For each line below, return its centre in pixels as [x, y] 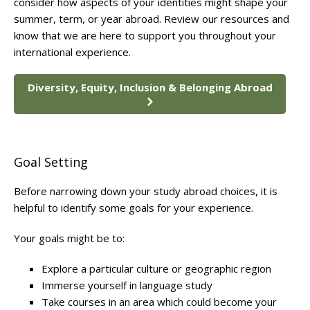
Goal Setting [51, 162]
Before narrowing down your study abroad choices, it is [146, 191]
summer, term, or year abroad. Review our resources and [152, 19]
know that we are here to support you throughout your [145, 36]
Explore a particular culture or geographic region [156, 269]
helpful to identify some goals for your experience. [134, 208]
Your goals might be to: [69, 238]
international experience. [72, 52]
